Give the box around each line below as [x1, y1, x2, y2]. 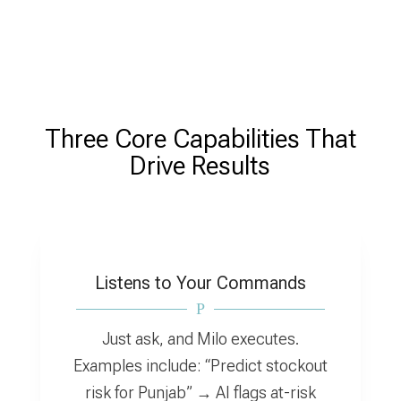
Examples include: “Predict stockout [73, 356, 328, 375]
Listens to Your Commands [94, 272, 306, 294]
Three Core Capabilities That [44, 123, 356, 154]
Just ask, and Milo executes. [101, 329, 299, 348]
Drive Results [130, 149, 271, 181]
